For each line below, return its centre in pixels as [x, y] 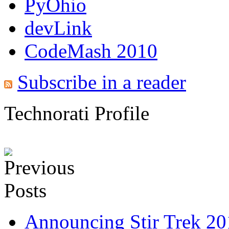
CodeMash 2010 [91, 51]
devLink [58, 28]
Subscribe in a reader [102, 82]
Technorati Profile [77, 113]
